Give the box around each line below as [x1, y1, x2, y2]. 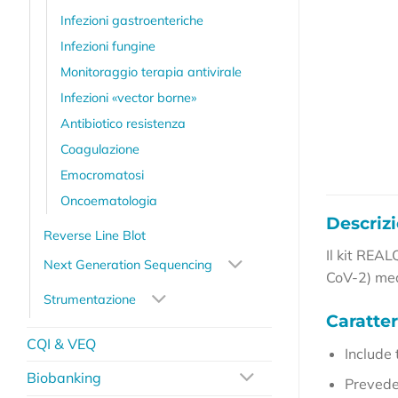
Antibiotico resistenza [60, 115, 186, 131]
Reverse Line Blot [44, 227, 146, 243]
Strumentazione [44, 291, 136, 308]
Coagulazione [60, 140, 139, 157]
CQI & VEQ [27, 334, 96, 353]
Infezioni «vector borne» [60, 89, 196, 106]
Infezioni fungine [60, 37, 155, 54]
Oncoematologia [60, 192, 157, 209]
